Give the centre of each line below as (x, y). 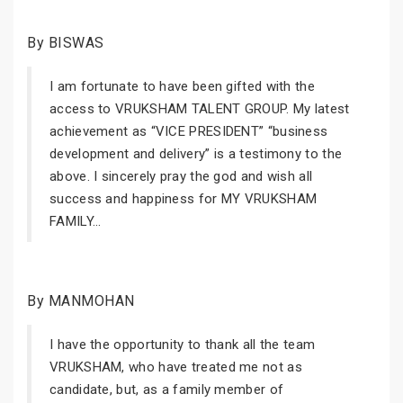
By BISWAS (66, 43)
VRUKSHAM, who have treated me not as (176, 367)
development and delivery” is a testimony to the (196, 154)
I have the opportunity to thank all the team (183, 345)
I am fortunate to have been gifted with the (182, 86)
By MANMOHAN (81, 301)
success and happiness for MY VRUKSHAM (184, 199)
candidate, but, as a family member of (167, 390)
